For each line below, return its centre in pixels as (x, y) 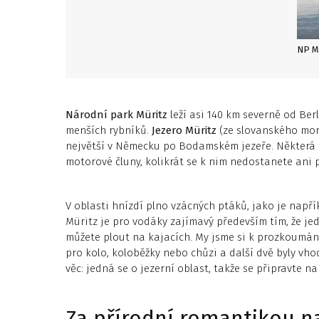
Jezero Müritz (185, 130)
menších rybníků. (109, 130)
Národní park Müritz (116, 115)
